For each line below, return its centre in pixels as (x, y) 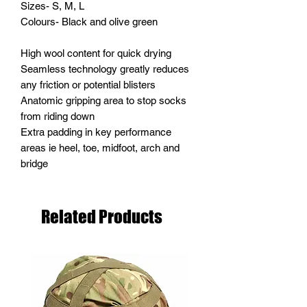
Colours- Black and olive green (89, 22)
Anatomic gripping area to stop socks (103, 100)
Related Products (102, 217)
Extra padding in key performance (96, 132)
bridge (34, 163)
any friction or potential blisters (88, 85)
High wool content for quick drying (96, 53)
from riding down (58, 116)
